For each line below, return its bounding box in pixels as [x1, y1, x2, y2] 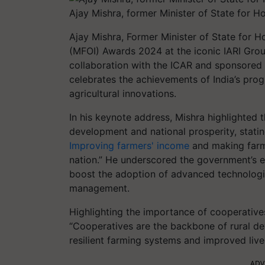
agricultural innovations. [69, 87, 176, 99]
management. [69, 182, 130, 194]
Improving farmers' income [69, 139, 189, 151]
